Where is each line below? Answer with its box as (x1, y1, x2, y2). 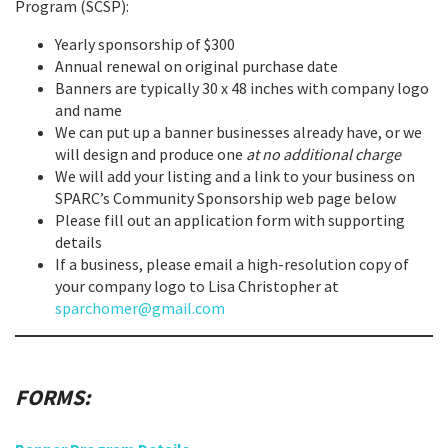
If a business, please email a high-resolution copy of (55, 254, 409, 275)
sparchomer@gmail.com (55, 298, 225, 319)
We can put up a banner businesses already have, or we (55, 122, 422, 143)
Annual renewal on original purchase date (55, 56, 338, 77)
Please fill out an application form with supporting (55, 210, 405, 231)
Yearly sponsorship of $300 (55, 34, 235, 55)
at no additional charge (246, 144, 401, 165)
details (55, 232, 102, 253)
